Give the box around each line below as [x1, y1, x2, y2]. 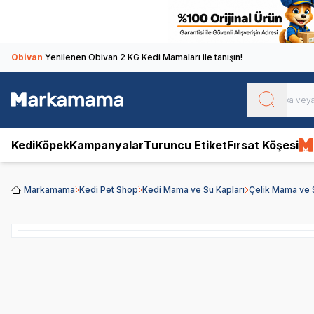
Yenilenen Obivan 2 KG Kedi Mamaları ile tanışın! [45, 51, 243, 62]
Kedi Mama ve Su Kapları [142, 184, 245, 195]
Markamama [24, 184, 75, 195]
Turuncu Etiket [144, 137, 227, 152]
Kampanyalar [69, 137, 144, 152]
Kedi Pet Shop [79, 184, 138, 195]
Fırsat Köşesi [227, 137, 299, 152]
